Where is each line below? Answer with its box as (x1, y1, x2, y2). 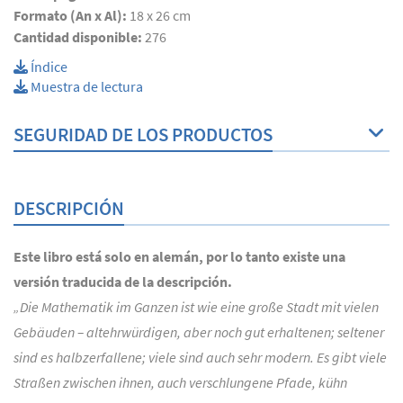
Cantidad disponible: (13, 27, 145, 46)
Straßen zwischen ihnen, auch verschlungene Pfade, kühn (13, 372, 347, 391)
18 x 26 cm (130, 5, 191, 24)
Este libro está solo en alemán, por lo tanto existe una (13, 246, 345, 265)
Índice (28, 57, 67, 76)
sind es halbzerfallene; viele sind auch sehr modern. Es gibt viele (13, 347, 387, 366)
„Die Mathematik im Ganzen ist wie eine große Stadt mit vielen (13, 297, 379, 316)
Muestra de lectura (28, 76, 143, 95)
